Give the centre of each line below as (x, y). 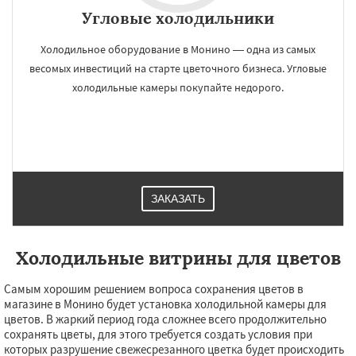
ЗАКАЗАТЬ (178, 199)
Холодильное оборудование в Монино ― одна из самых (178, 49)
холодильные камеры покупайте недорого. (178, 87)
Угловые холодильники (178, 18)
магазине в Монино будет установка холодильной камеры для (165, 304)
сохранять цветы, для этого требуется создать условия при (158, 334)
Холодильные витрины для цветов (178, 258)
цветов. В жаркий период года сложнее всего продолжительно (165, 319)
